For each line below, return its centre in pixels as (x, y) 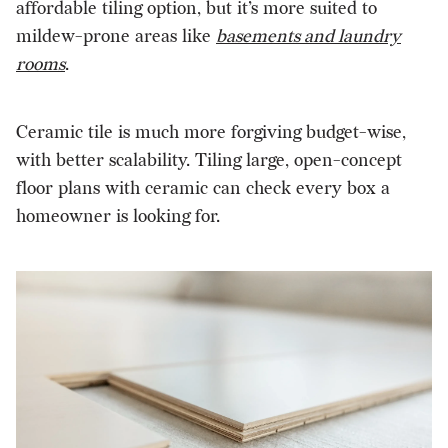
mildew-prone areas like (116, 36)
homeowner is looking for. (118, 216)
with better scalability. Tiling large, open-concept (209, 160)
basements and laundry (308, 36)
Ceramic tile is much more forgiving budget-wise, (211, 132)
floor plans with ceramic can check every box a (203, 188)
